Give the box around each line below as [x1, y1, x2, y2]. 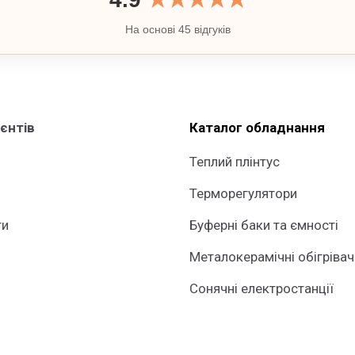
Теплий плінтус [189, 154, 280, 170]
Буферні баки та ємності [189, 217, 338, 233]
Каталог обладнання [189, 120, 325, 136]
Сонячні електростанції [189, 281, 334, 296]
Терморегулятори [189, 185, 297, 201]
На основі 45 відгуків [124, 23, 231, 36]
